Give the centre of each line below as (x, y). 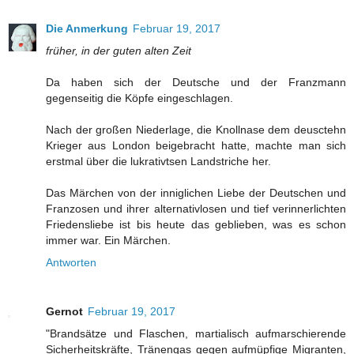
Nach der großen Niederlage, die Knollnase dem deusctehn (196, 130)
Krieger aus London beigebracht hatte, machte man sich (196, 146)
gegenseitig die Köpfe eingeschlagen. (139, 98)
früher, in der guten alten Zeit (119, 51)
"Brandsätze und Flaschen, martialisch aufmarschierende (196, 334)
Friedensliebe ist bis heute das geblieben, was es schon (196, 225)
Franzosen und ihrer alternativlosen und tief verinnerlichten (196, 209)
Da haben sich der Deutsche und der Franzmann (196, 83)
